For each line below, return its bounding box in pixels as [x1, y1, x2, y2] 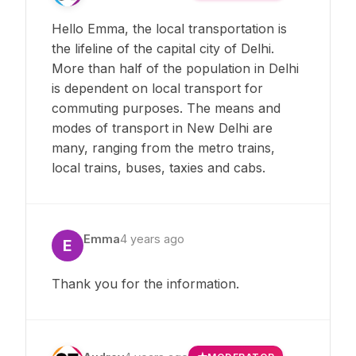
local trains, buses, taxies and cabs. [52, 159, 265, 176]
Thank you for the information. [52, 275, 239, 292]
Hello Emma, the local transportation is [52, 20, 287, 37]
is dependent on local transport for [52, 79, 263, 96]
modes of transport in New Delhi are [52, 119, 273, 136]
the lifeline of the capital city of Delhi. [52, 40, 274, 56]
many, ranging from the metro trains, [52, 139, 275, 156]
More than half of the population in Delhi [52, 60, 299, 76]
